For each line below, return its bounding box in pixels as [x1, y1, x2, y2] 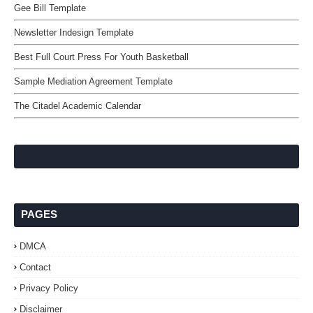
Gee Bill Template [14, 3, 86, 13]
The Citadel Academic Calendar [14, 101, 141, 111]
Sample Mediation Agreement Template [14, 76, 173, 87]
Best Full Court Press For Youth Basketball [14, 52, 189, 62]
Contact [20, 262, 51, 272]
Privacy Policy [20, 283, 78, 293]
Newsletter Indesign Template [14, 27, 133, 38]
